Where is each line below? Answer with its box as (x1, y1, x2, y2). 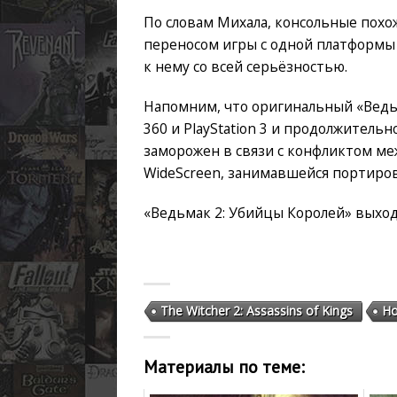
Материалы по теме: (144, 355, 305, 378)
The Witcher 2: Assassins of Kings (160, 301, 353, 319)
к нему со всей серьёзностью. (144, 56, 347, 76)
